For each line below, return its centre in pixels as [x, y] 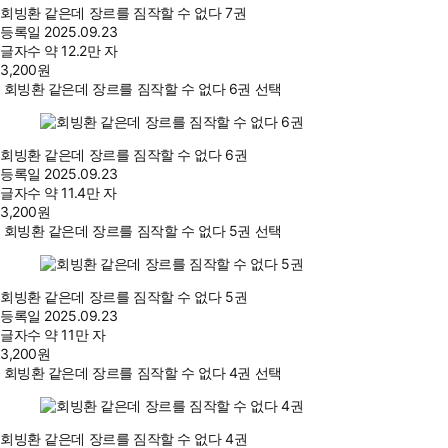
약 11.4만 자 [80, 193]
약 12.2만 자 [81, 51]
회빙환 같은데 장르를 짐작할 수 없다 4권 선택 [142, 373]
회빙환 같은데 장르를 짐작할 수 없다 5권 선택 [142, 231]
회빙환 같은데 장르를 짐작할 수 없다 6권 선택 [142, 89]
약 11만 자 [75, 335]
